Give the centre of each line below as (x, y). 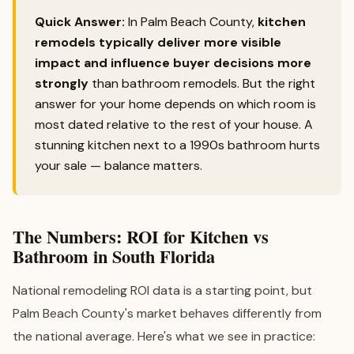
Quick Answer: (80, 22)
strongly (62, 83)
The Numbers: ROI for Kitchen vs (141, 237)
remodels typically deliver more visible (158, 42)
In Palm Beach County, (191, 22)
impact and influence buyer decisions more (173, 63)
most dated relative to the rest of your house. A (174, 124)
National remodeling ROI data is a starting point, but (162, 290)
